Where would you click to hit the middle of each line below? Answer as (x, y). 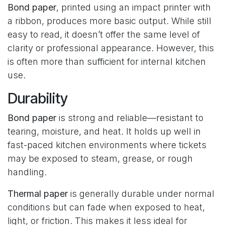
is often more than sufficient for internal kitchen (107, 61)
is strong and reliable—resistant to (130, 118)
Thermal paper (38, 193)
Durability (38, 98)
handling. (27, 172)
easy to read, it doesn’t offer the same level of (104, 34)
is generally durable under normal (141, 193)
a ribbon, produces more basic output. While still (109, 21)
